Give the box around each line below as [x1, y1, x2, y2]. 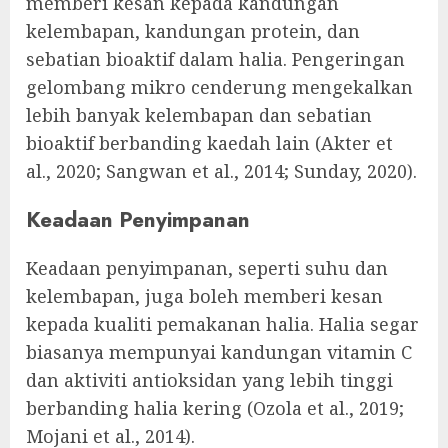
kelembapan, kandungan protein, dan [26, 18, 360, 43]
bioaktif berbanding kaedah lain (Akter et [26, 130, 393, 155]
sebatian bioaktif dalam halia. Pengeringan [26, 46, 405, 71]
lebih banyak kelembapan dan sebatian [26, 102, 372, 127]
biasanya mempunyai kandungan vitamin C [26, 339, 412, 364]
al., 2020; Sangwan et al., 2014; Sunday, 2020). [26, 158, 417, 183]
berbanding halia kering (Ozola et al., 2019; [26, 395, 404, 420]
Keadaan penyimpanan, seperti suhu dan [26, 255, 388, 280]
